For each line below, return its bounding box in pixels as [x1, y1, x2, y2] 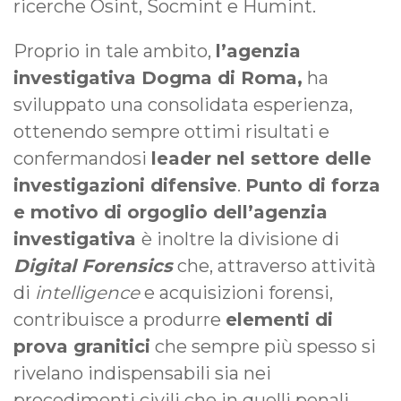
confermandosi [13, 147, 151, 169]
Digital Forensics [13, 254, 173, 277]
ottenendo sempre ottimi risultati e [13, 120, 329, 142]
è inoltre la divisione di [141, 227, 339, 250]
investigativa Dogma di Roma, [13, 66, 303, 89]
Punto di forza [245, 174, 380, 196]
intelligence [35, 281, 140, 303]
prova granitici [13, 335, 150, 357]
